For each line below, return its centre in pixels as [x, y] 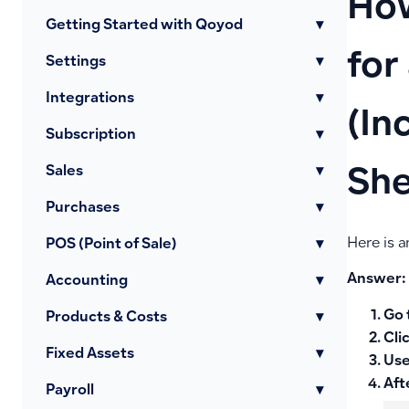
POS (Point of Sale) [111, 245]
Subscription [91, 136]
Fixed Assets [90, 355]
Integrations [90, 99]
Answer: [376, 280]
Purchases [83, 209]
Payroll [70, 391]
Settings [76, 63]
